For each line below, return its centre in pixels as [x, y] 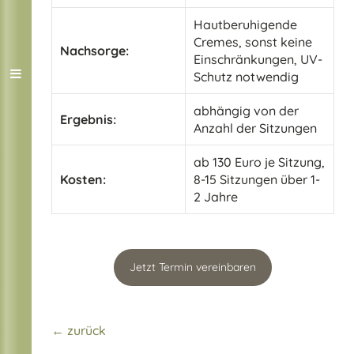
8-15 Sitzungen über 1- [257, 179]
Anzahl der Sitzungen [255, 128]
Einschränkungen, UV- [258, 59]
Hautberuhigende [245, 24]
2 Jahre [216, 196]
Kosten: [83, 179]
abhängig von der [246, 110]
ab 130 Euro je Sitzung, [259, 162]
